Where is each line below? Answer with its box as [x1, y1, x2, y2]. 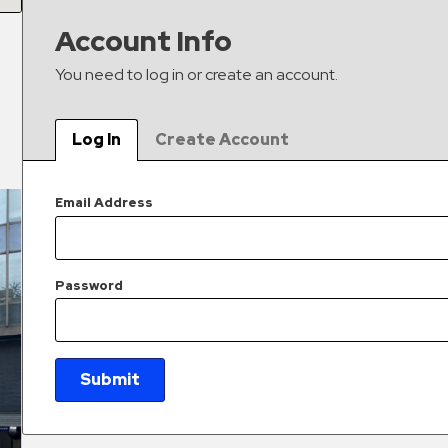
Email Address [55, 194, 154, 212]
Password [55, 276, 124, 294]
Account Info [55, 22, 233, 61]
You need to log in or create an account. [55, 64, 339, 86]
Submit [80, 368, 141, 390]
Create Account [155, 129, 290, 151]
